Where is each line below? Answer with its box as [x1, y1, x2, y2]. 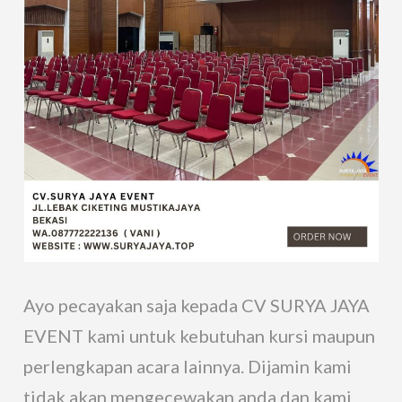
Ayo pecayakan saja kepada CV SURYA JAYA [23, 293, 371, 316]
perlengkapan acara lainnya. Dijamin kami [23, 354, 353, 377]
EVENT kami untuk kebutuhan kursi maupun [23, 324, 376, 346]
